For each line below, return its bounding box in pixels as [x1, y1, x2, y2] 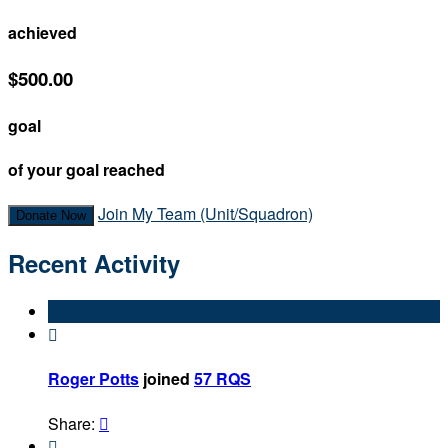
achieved [8, 21, 77, 45]
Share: [48, 411, 99, 435]
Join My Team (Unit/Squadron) [98, 202, 313, 226]
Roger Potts [48, 367, 139, 391]
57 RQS [194, 367, 251, 391]
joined [139, 367, 194, 391]
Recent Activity [8, 246, 180, 281]
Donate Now [16, 208, 86, 224]
